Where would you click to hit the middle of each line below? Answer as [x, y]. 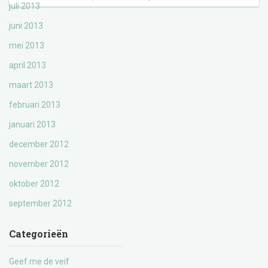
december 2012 [39, 144]
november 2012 [39, 164]
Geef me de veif [39, 261]
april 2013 [28, 65]
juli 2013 [25, 6]
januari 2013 [32, 124]
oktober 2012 [34, 184]
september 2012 [40, 203]
